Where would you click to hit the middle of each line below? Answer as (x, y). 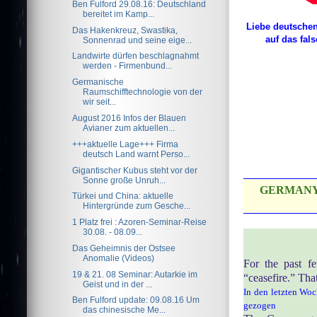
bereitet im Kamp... (119, 13)
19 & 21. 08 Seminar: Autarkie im (135, 274)
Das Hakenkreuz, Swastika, (125, 30)
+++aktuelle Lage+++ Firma (126, 144)
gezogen (260, 305)
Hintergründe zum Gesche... (137, 206)
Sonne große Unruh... (125, 180)
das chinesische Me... (125, 310)
